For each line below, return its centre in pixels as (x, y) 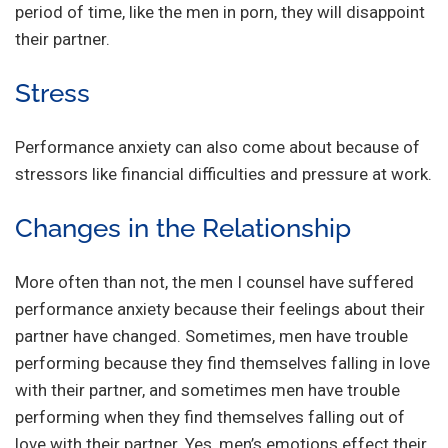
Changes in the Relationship (183, 227)
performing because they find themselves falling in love (222, 362)
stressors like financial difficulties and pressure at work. (223, 173)
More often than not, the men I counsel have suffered (214, 281)
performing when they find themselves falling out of (210, 416)
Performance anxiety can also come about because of (217, 146)
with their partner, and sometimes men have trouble (207, 389)
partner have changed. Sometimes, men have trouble (211, 335)
